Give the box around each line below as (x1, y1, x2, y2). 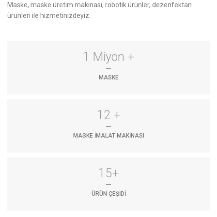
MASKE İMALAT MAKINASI (73, 132, 144, 139)
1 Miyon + (82, 49, 135, 64)
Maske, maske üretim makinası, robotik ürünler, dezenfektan (7, 1, 192, 9)
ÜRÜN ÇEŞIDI (91, 190, 126, 197)
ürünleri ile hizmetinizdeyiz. (7, 12, 91, 19)
